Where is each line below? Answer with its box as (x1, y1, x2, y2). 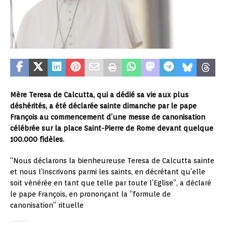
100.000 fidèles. (10, 135, 64, 144)
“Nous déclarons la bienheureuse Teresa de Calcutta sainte (10, 157, 214, 165)
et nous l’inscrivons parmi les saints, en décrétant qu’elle (10, 168, 205, 176)
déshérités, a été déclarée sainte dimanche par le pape (10, 102, 197, 110)
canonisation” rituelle (10, 201, 84, 210)
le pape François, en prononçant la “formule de (10, 190, 171, 199)
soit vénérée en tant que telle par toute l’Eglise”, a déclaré (10, 179, 211, 187)
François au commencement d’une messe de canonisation (10, 113, 205, 122)
